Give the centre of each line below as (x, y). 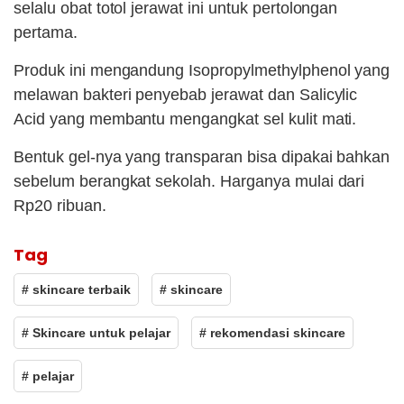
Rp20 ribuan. (60, 206)
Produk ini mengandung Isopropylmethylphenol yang (202, 71)
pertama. (46, 33)
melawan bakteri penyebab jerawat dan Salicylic (186, 95)
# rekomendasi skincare (272, 333)
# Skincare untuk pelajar (96, 333)
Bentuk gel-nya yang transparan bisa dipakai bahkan (202, 157)
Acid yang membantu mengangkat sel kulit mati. (185, 119)
